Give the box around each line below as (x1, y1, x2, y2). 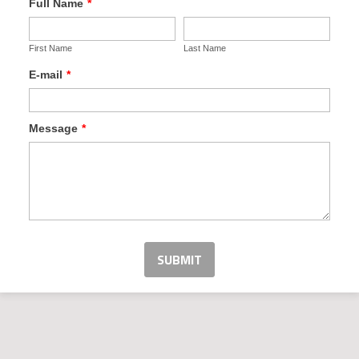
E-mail (29, 68, 63, 81)
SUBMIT (157, 250, 202, 269)
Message (29, 122, 78, 135)
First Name (29, 43, 72, 53)
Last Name (184, 43, 226, 53)
